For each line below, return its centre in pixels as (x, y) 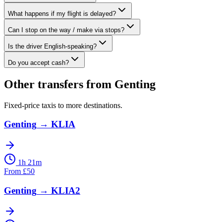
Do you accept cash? (38, 62)
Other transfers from (59, 84)
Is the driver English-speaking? (52, 46)
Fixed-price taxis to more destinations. (63, 105)
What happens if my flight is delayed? (62, 13)
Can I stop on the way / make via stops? (66, 30)
